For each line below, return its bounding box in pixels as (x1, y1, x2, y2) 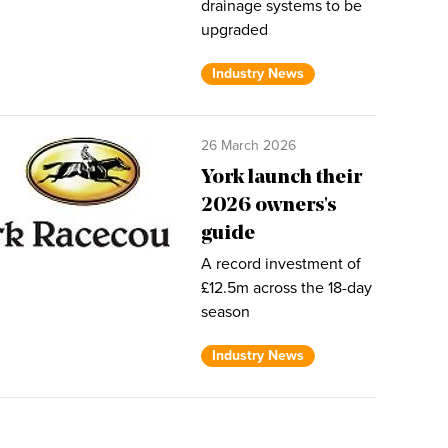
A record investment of (201, 254, 361, 274)
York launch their (201, 168, 362, 188)
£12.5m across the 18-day (201, 278, 372, 298)
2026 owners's (201, 196, 337, 216)
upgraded (201, 20, 268, 40)
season (201, 302, 250, 322)
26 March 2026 (201, 137, 296, 154)
